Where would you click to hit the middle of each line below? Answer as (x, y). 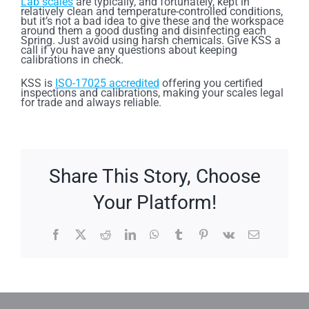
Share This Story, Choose (154, 177)
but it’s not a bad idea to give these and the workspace (152, 21)
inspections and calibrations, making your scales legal (152, 92)
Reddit (124, 234)
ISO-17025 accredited (107, 83)
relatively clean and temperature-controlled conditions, (152, 11)
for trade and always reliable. (91, 102)
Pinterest (227, 234)
